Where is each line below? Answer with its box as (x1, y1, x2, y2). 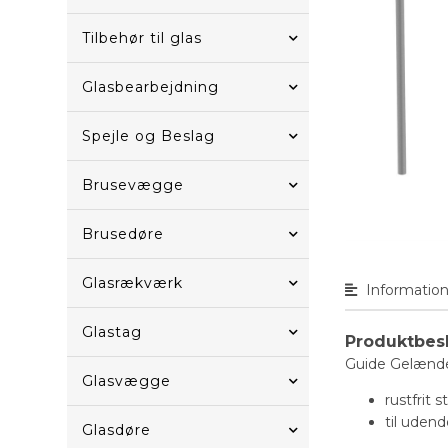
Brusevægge (82, 176, 185, 194)
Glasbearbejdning (82, 78, 220, 96)
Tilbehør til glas (82, 29, 203, 47)
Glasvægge (82, 372, 172, 390)
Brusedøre (82, 225, 165, 243)
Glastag (82, 323, 143, 341)
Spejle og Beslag (82, 127, 216, 145)
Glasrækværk (82, 274, 184, 292)
